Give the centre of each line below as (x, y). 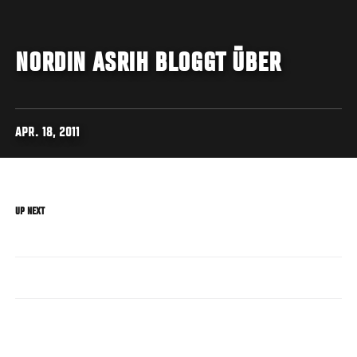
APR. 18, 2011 (48, 133)
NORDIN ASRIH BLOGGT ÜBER (148, 64)
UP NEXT (30, 212)
